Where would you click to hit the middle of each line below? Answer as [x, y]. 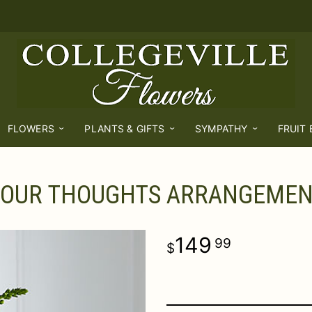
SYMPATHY [221, 128]
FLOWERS [31, 128]
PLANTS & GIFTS [125, 128]
